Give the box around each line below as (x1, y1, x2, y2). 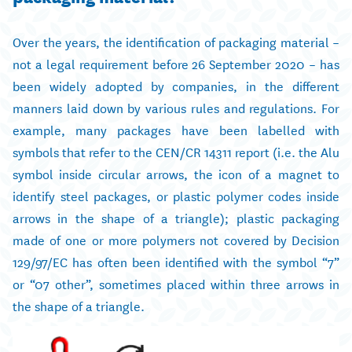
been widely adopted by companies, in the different (13, 75, 339, 95)
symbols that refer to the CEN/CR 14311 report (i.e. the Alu (13, 141, 339, 161)
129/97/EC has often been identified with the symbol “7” (13, 251, 339, 271)
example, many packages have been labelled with (13, 119, 339, 139)
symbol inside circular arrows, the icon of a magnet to (13, 163, 339, 183)
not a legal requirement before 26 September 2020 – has (13, 53, 339, 73)
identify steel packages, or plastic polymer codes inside (13, 185, 339, 205)
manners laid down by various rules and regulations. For (13, 97, 339, 117)
